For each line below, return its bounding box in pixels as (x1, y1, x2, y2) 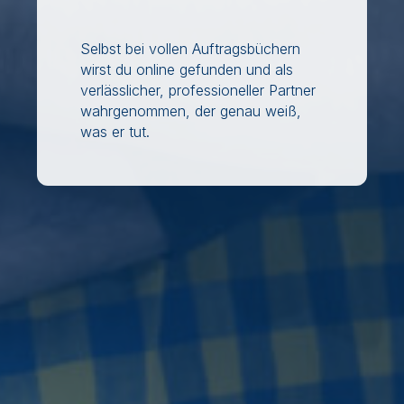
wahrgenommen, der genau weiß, (80, 102, 301, 121)
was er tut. (80, 123, 150, 142)
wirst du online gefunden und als (80, 60, 293, 79)
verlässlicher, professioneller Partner (80, 81, 316, 100)
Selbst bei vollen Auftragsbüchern (80, 40, 300, 59)
